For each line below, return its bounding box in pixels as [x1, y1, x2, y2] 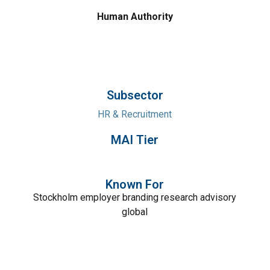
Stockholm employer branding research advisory [33, 192, 237, 203]
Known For [105, 177, 165, 192]
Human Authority [97, 11, 173, 22]
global [122, 206, 148, 218]
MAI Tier [111, 133, 159, 147]
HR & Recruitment [98, 108, 172, 120]
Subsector [106, 88, 163, 102]
